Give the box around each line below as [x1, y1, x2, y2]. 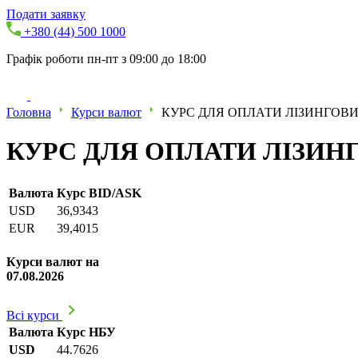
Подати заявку [6, 7, 86, 21]
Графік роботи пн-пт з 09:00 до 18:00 [6, 52, 206, 66]
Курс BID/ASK [57, 185, 141, 200]
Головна [6, 105, 51, 119]
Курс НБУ [57, 325, 116, 340]
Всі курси [6, 308, 62, 323]
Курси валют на [6, 255, 99, 269]
